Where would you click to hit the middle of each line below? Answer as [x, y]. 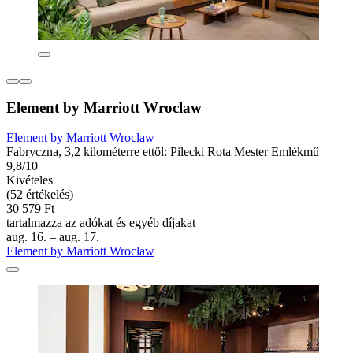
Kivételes [30, 180]
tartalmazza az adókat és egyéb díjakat [101, 223]
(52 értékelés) [40, 195]
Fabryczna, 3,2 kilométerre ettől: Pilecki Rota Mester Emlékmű [163, 152]
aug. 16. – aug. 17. [53, 237]
